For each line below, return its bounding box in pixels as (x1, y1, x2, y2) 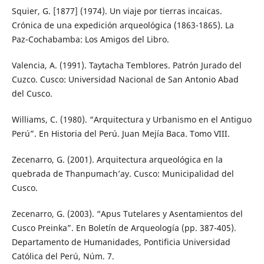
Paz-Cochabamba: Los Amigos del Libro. (11, 33, 169, 45)
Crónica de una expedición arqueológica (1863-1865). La (11, 19, 234, 31)
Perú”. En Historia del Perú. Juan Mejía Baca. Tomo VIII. (11, 127, 230, 139)
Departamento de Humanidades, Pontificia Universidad (11, 236, 230, 247)
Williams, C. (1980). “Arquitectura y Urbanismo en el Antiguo (11, 113, 252, 125)
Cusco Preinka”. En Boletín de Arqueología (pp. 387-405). (11, 222, 236, 233)
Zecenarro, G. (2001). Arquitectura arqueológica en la (11, 153, 223, 165)
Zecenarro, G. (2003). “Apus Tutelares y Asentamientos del (11, 207, 243, 219)
